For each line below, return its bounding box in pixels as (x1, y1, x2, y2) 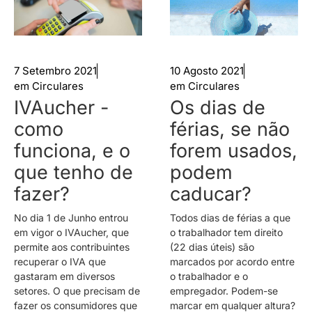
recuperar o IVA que (14, 256, 106, 268)
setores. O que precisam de (14, 285, 140, 297)
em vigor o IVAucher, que (14, 226, 129, 239)
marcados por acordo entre (170, 256, 295, 268)
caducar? (170, 182, 251, 206)
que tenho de (14, 161, 133, 185)
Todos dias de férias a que (170, 212, 290, 224)
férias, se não (170, 118, 290, 141)
